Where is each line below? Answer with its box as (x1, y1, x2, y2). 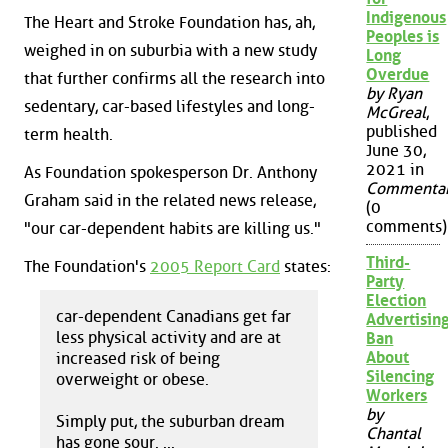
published (366, 122, 438, 142)
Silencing (366, 367, 435, 387)
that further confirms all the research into (24, 69, 325, 89)
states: (280, 256, 331, 276)
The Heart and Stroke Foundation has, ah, (24, 13, 315, 33)
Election (366, 291, 427, 311)
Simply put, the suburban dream (56, 412, 285, 432)
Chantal (366, 424, 422, 444)
